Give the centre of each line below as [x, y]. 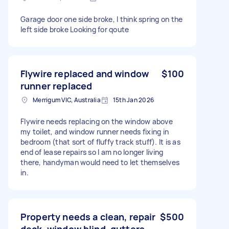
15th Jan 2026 [133, 100]
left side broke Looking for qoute [75, 29]
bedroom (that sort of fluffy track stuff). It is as [100, 142]
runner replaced [56, 86]
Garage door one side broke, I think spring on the [102, 19]
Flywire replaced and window [85, 73]
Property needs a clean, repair [88, 216]
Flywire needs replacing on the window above [97, 121]
